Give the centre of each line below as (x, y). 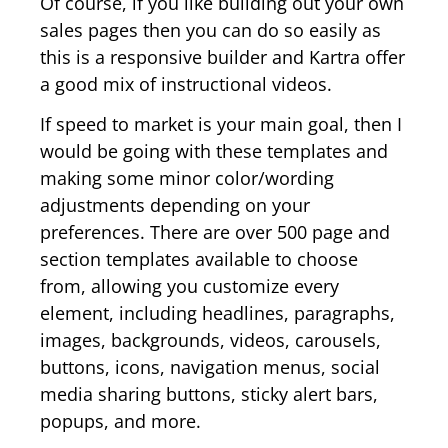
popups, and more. (120, 420)
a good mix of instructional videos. (186, 83)
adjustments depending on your (175, 204)
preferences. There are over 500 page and (215, 231)
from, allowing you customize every (189, 285)
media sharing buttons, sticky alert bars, (209, 393)
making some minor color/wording (187, 177)
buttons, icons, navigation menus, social (210, 366)
